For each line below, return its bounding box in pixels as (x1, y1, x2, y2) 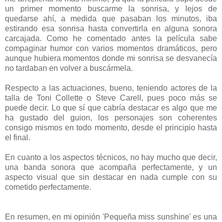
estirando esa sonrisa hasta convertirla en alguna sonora (5, 24, 217, 33)
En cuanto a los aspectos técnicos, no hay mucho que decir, (5, 153, 217, 162)
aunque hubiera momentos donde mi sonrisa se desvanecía (5, 54, 217, 62)
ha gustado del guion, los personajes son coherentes (5, 113, 217, 122)
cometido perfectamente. (5, 182, 91, 191)
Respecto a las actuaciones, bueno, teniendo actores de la (5, 83, 217, 92)
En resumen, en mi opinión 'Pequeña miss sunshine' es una (5, 212, 217, 221)
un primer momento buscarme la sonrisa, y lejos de (5, 4, 217, 13)
